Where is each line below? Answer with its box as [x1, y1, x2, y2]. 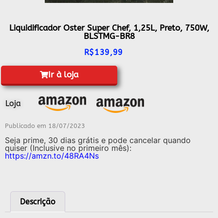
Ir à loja [48, 70, 78, 80]
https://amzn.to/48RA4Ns [5, 151, 99, 161]
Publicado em [5, 122, 48, 130]
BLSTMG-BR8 [83, 31, 135, 41]
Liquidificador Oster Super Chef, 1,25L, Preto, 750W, [9, 22, 209, 33]
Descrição [20, 197, 56, 206]
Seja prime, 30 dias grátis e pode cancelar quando [5, 135, 191, 145]
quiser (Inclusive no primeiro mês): [5, 143, 131, 153]
